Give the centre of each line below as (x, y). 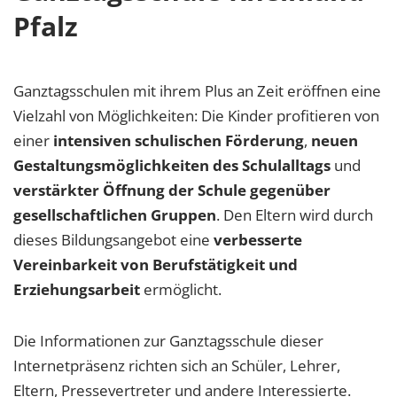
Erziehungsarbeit (77, 289)
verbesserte (258, 239)
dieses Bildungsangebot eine (113, 239)
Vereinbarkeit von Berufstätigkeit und (156, 264)
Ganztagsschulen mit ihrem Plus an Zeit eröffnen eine (197, 90)
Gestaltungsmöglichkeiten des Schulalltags (172, 165)
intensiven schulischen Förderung (179, 140)
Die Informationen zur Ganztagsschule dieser (168, 340)
